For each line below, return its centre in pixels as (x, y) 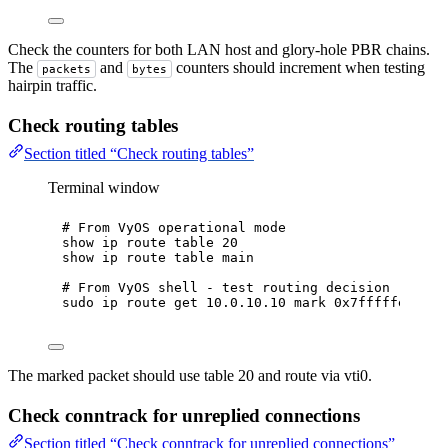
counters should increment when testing (298, 68)
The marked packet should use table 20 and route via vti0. (190, 376)
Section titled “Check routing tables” (139, 154)
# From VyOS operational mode (174, 228)
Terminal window (104, 188)
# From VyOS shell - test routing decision (226, 288)
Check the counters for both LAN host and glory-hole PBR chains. (219, 50)
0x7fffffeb (374, 303)
